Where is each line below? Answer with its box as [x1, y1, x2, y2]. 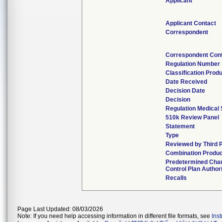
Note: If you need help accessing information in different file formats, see [17, 213, 212, 220]
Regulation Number [166, 60, 220, 67]
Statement [166, 123, 195, 130]
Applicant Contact [166, 20, 216, 27]
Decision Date [166, 87, 205, 94]
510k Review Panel [166, 114, 219, 121]
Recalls [166, 174, 187, 181]
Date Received [166, 78, 207, 85]
